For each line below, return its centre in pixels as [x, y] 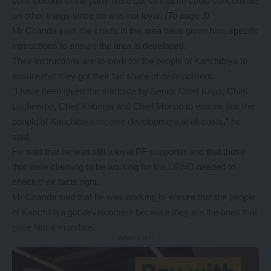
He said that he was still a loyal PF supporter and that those [129, 151]
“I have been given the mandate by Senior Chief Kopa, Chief [130, 91]
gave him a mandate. [54, 227]
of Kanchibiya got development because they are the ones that [135, 212]
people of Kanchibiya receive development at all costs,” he [126, 121]
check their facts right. [56, 181]
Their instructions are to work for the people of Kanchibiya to [130, 60]
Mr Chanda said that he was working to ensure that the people [134, 197]
